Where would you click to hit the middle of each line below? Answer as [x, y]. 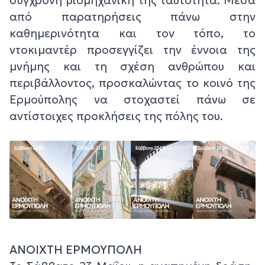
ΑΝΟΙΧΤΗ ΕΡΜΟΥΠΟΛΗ [76, 249]
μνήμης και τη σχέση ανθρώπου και [132, 67]
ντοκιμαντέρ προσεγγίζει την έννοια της [132, 50]
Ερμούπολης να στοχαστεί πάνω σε [132, 100]
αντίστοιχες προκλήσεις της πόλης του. [119, 116]
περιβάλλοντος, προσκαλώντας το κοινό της [132, 83]
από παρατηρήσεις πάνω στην [132, 17]
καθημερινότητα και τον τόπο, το [132, 33]
